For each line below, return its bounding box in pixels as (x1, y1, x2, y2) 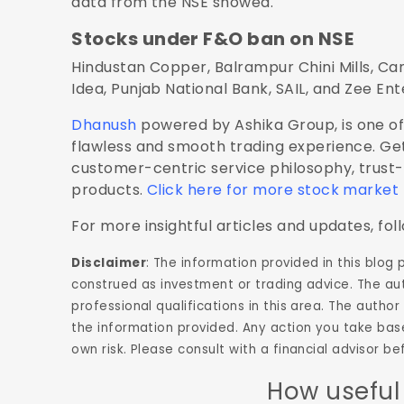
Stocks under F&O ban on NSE (71, 25, 354, 51)
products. (71, 179, 148, 200)
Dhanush (71, 114, 137, 135)
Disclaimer (71, 253, 147, 271)
